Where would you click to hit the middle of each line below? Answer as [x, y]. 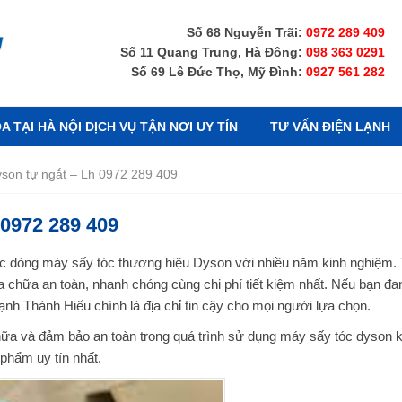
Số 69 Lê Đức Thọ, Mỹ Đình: [218, 72]
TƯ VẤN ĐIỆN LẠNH [330, 126]
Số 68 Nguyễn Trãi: [246, 32]
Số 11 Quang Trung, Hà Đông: [213, 52]
